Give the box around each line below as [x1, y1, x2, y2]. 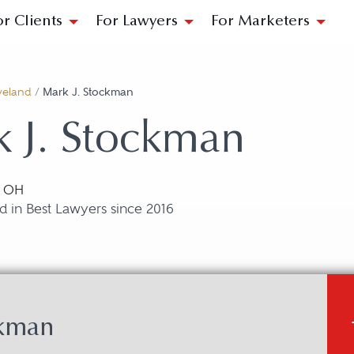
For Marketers [211, 14, 310, 29]
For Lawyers [96, 14, 178, 29]
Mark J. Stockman [43, 85, 134, 99]
